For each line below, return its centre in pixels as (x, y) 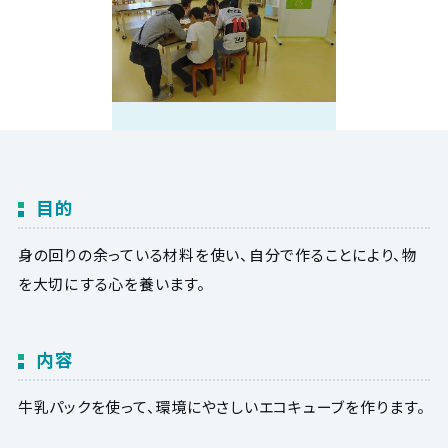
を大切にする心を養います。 (111, 283)
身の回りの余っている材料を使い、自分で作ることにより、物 (217, 254)
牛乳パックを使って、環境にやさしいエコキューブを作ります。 (221, 406)
